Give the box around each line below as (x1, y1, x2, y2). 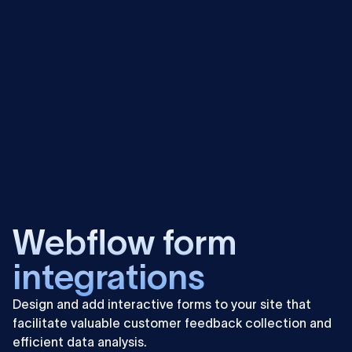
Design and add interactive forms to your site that (13, 296, 311, 311)
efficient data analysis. (13, 334, 147, 349)
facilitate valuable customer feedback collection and (13, 315, 332, 330)
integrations (13, 257, 205, 296)
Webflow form (13, 222, 237, 262)
